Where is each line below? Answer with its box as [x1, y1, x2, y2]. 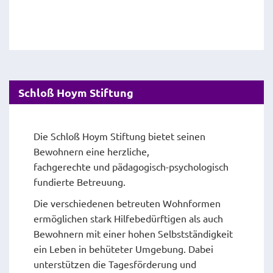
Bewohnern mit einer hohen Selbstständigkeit [34, 227, 233, 240]
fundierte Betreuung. [34, 175, 126, 188]
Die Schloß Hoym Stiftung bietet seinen [34, 130, 205, 143]
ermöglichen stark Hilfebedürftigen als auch [34, 212, 223, 225]
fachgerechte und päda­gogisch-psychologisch [34, 160, 229, 173]
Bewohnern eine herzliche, [34, 145, 149, 158]
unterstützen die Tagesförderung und [34, 258, 196, 271]
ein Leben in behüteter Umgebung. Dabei [34, 243, 213, 255]
